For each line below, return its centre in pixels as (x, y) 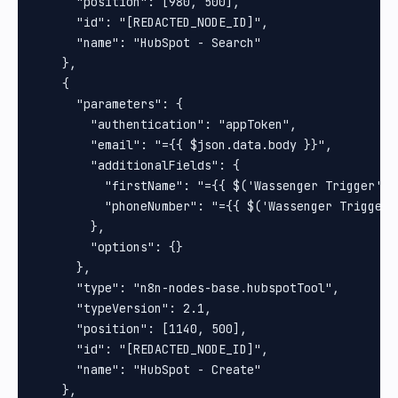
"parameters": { (108, 104)
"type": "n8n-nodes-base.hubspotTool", (187, 288)
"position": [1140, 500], (140, 329)
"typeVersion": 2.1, (123, 309)
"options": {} (108, 247)
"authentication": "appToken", (165, 125)
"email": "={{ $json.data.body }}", (183, 145)
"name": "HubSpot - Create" (147, 370)
